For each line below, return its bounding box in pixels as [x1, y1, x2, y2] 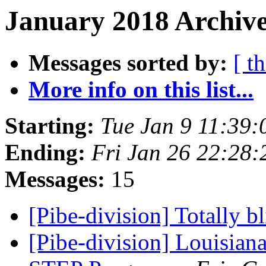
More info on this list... [28, 77, 254, 103]
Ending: [5, 140, 85, 166]
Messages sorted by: [28, 50, 227, 76]
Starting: [5, 113, 94, 139]
